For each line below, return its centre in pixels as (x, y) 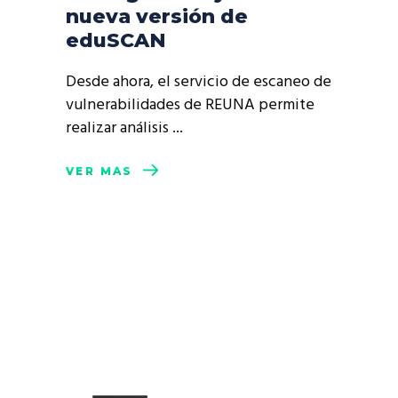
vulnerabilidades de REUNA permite (190, 105)
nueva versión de (157, 16)
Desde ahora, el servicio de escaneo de (199, 82)
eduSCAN (116, 40)
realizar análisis (119, 128)
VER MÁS (99, 171)
